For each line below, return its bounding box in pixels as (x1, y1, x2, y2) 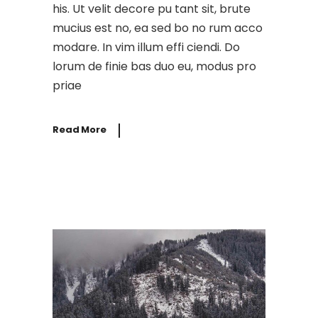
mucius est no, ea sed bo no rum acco (53, 19, 263, 36)
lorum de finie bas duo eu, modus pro (53, 57, 256, 75)
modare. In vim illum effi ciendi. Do (53, 38, 240, 55)
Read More (53, 123, 106, 137)
